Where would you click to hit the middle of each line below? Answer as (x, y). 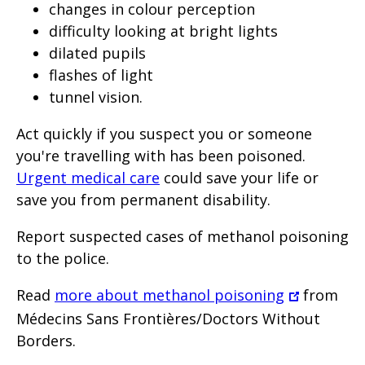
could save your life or (239, 177)
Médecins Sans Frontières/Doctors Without (168, 318)
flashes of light (101, 75)
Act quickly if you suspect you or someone (164, 133)
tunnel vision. (96, 97)
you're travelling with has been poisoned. (161, 155)
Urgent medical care (88, 177)
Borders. (46, 340)
